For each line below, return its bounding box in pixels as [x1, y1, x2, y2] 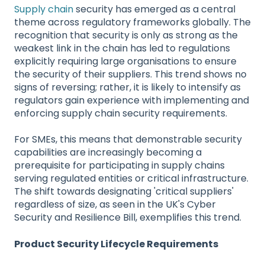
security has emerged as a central [73, 2, 235, 16]
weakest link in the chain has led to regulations [14, 41, 230, 55]
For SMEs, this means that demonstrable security [14, 132, 242, 147]
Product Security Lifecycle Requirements [14, 237, 218, 251]
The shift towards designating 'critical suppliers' [14, 185, 234, 199]
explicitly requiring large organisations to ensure [14, 54, 237, 68]
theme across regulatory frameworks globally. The [14, 15, 251, 29]
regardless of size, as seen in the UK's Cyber [14, 198, 216, 212]
